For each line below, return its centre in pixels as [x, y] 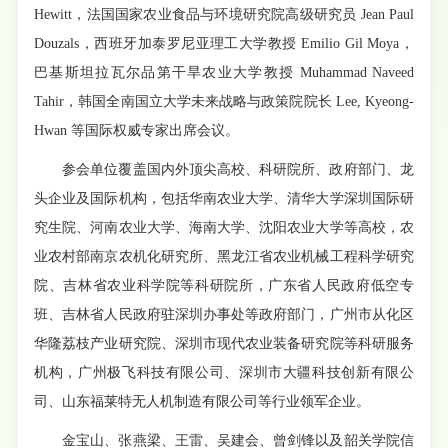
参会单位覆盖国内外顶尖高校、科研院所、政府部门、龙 [238, 169]
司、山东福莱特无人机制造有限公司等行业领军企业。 [202, 401]
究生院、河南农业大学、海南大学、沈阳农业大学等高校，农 [224, 227]
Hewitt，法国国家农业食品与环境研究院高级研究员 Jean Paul [224, 14]
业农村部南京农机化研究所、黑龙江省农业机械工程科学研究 [224, 256]
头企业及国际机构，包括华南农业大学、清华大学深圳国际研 [224, 198]
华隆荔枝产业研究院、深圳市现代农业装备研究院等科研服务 [224, 343]
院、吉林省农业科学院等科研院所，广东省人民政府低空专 [224, 285]
